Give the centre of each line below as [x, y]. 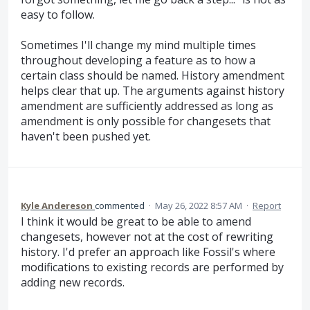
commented [121, 205]
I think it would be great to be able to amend [136, 221]
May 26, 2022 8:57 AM [199, 205]
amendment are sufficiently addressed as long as [147, 106]
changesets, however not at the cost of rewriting [147, 236]
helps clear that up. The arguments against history [153, 91]
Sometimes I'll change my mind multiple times [138, 45]
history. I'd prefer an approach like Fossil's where [148, 252]
